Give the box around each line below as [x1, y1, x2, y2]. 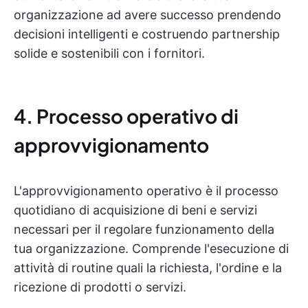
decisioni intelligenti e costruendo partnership [14, 27, 280, 41]
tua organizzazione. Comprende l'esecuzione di [14, 241, 289, 256]
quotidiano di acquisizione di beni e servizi [14, 203, 257, 217]
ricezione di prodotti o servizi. [14, 280, 186, 294]
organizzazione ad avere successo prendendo [14, 8, 281, 22]
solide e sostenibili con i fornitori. [14, 46, 205, 60]
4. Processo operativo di [14, 104, 239, 128]
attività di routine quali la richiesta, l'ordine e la [14, 261, 282, 275]
